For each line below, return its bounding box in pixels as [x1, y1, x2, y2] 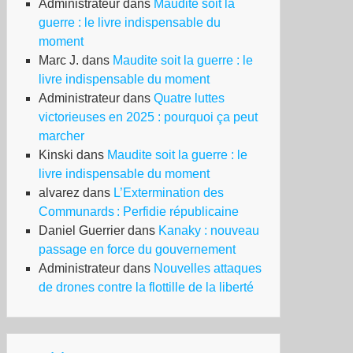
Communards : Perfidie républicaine [39, 205, 239, 218]
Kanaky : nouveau [158, 224, 259, 237]
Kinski [39, 148, 73, 162]
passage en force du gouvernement [39, 243, 236, 256]
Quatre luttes [154, 91, 225, 105]
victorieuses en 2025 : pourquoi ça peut [39, 110, 258, 124]
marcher [39, 129, 84, 143]
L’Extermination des [113, 186, 224, 199]
